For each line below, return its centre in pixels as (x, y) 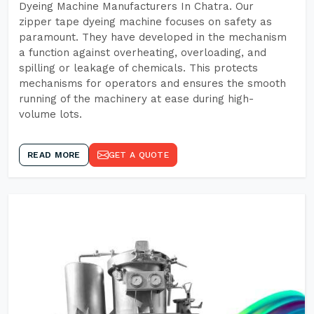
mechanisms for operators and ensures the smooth (152, 83)
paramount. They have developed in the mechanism (153, 37)
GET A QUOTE (138, 155)
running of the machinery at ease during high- (136, 99)
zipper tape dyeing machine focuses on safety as (145, 22)
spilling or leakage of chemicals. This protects (138, 68)
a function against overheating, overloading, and (143, 53)
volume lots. (50, 114)
